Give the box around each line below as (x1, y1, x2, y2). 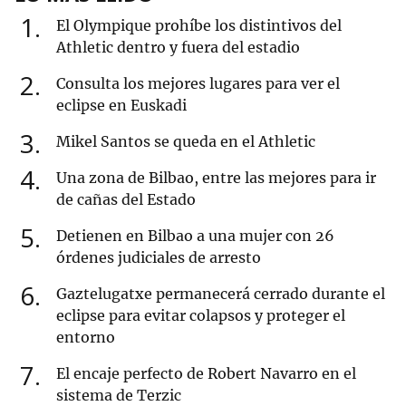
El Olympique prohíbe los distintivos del (56, 16, 342, 35)
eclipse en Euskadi (56, 96, 187, 115)
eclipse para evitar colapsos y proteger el (56, 306, 345, 325)
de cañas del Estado (56, 190, 196, 209)
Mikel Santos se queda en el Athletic (56, 132, 315, 151)
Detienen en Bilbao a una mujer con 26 (56, 227, 334, 246)
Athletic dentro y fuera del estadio (56, 38, 300, 57)
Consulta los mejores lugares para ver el (56, 74, 340, 93)
